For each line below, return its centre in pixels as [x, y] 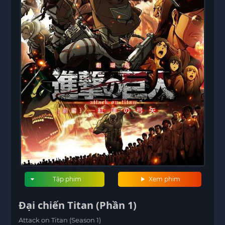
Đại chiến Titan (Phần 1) [78, 205]
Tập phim [67, 179]
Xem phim [164, 179]
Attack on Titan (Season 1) [60, 220]
